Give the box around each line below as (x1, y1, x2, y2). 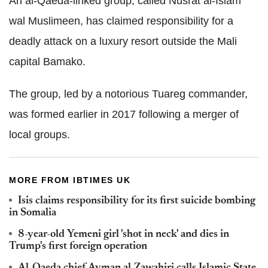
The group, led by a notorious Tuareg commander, (9, 88, 248, 100)
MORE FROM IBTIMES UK (9, 175, 130, 185)
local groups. (9, 129, 70, 141)
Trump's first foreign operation (9, 241, 147, 252)
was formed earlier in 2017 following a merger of (9, 108, 239, 120)
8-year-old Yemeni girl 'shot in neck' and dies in (18, 229, 229, 240)
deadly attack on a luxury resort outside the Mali (9, 35, 237, 47)
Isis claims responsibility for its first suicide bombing (18, 196, 255, 206)
